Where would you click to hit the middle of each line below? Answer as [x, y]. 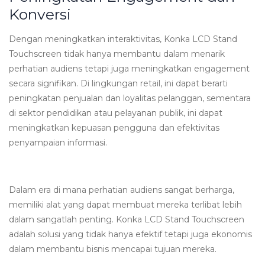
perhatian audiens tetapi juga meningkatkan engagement [129, 68]
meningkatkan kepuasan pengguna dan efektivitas [114, 127]
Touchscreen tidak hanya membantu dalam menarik [117, 54]
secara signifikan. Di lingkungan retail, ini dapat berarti [118, 83]
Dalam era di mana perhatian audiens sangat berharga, [122, 190]
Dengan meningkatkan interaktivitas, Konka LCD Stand [123, 39]
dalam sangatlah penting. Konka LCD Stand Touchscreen [127, 219]
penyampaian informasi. [58, 142]
